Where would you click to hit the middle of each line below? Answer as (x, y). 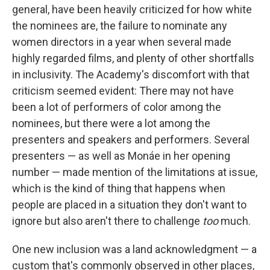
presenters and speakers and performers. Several (131, 140)
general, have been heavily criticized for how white (132, 10)
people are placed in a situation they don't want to (129, 205)
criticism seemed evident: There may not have (123, 91)
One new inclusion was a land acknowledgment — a (134, 250)
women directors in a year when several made (122, 42)
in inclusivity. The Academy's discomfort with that (131, 75)
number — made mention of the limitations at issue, (135, 172)
